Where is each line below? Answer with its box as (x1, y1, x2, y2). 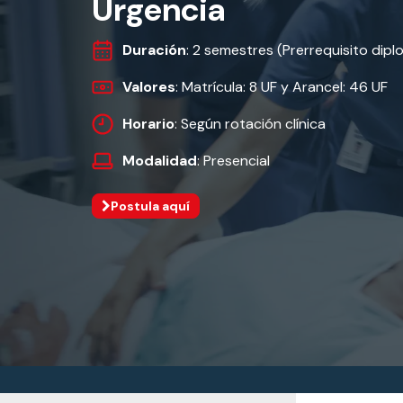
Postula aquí (111, 198, 190, 214)
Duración (122, 40, 186, 59)
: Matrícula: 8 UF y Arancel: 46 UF (175, 77, 388, 96)
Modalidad (122, 151, 197, 170)
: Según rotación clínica (175, 114, 326, 133)
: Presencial (197, 151, 270, 170)
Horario (122, 114, 175, 133)
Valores (122, 77, 175, 96)
